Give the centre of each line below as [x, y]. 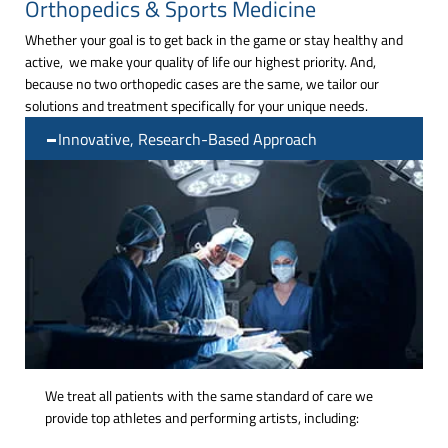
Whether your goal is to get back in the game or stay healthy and [214, 39]
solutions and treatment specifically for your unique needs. [196, 105]
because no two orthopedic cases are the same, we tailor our [202, 83]
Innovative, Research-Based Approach [187, 138]
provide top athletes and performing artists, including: [202, 417]
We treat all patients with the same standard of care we [209, 395]
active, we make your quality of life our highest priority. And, [200, 61]
